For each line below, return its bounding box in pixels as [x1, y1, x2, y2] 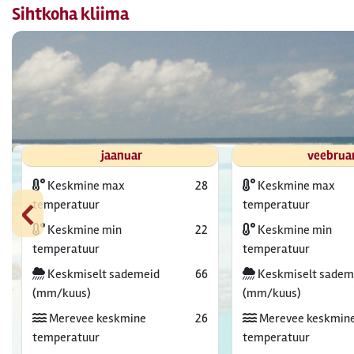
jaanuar [101, 148, 142, 164]
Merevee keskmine [46, 311, 146, 326]
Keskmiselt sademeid [44, 266, 160, 282]
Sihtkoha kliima [12, 3, 129, 25]
